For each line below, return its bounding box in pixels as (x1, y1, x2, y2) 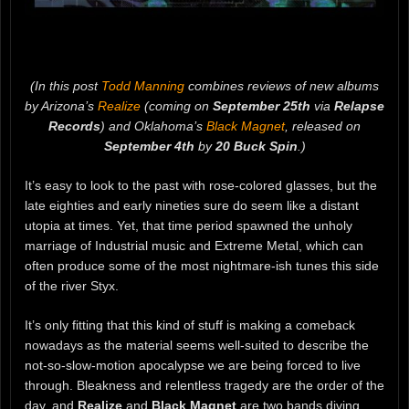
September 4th (103, 138, 194, 153)
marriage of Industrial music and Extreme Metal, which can (25, 237, 363, 253)
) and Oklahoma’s (100, 118, 206, 133)
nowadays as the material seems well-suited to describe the (25, 337, 369, 352)
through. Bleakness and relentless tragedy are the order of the (25, 377, 384, 393)
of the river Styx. (25, 278, 119, 293)
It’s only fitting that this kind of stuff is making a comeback (25, 317, 355, 332)
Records (48, 118, 100, 133)
